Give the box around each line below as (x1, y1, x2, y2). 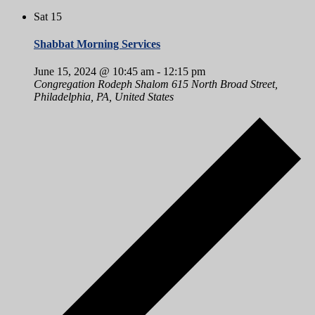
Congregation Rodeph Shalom (34, 78, 172, 91)
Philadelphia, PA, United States (34, 91, 174, 103)
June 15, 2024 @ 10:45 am (34, 65, 154, 78)
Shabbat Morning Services (34, 38, 160, 51)
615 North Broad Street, (172, 78, 278, 91)
